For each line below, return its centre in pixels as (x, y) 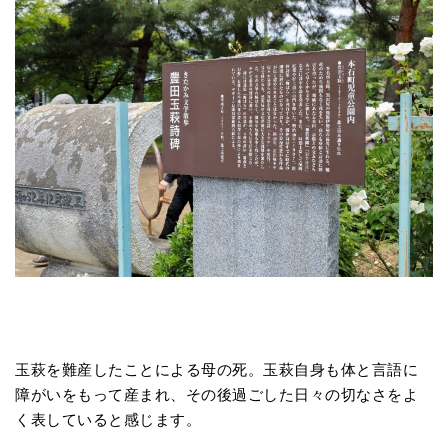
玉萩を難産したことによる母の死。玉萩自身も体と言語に (216, 369)
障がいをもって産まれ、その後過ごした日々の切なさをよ (216, 394)
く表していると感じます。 (108, 419)
